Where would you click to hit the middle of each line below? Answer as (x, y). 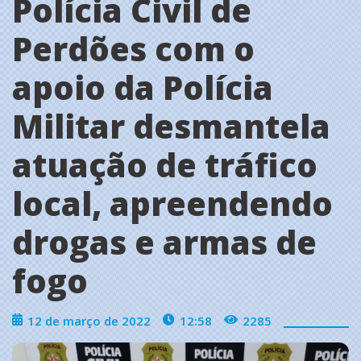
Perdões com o (133, 48)
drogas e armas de (164, 242)
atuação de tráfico (165, 164)
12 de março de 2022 (89, 320)
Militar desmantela (171, 126)
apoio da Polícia (143, 87)
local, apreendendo (172, 203)
